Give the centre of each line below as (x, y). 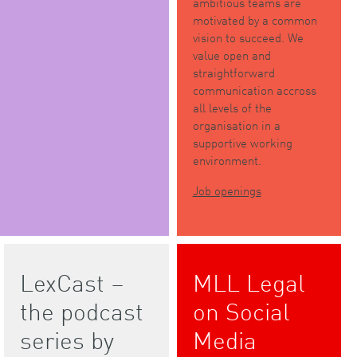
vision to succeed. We (248, 37)
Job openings (227, 190)
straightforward (233, 73)
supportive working (242, 143)
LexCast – (72, 282)
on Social (241, 311)
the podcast (82, 311)
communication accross (254, 90)
